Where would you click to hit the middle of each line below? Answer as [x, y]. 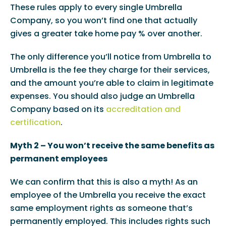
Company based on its [58, 109]
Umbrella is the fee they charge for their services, [110, 70]
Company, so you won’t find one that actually [103, 21]
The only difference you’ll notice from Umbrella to [110, 57]
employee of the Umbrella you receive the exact [108, 195]
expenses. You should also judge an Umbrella [102, 96]
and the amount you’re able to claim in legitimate [111, 83]
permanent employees [59, 159]
